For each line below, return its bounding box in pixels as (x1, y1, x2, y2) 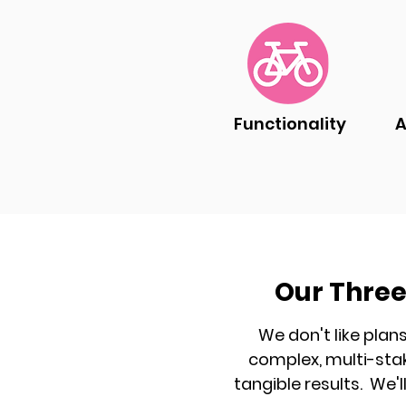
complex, (248, 348, 325, 371)
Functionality (233, 112, 346, 135)
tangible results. (233, 372, 370, 395)
